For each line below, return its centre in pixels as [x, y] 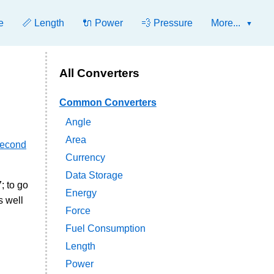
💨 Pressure [167, 23]
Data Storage [94, 176]
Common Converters [108, 103]
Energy [81, 193]
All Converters [99, 73]
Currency [85, 158]
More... [226, 23]
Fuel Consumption [105, 229]
